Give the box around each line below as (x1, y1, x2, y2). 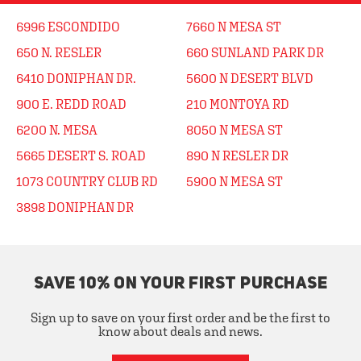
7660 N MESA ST (186, 19, 281, 34)
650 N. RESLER (16, 45, 102, 60)
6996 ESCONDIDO (16, 19, 120, 34)
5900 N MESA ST (186, 174, 283, 189)
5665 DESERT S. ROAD (16, 148, 146, 163)
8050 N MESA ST (186, 122, 283, 137)
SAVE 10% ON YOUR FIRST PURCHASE (33, 276, 328, 293)
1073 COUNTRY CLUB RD (16, 174, 158, 189)
